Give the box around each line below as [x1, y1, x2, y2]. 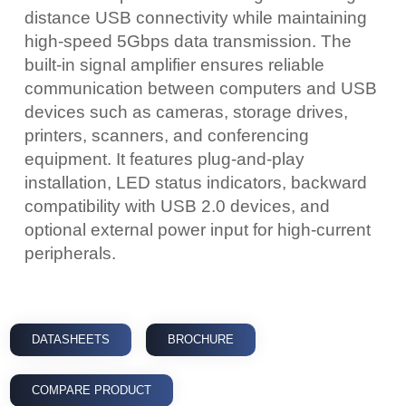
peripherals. [24, 244, 116, 263]
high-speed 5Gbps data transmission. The [24, 32, 352, 51]
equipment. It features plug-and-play [24, 150, 304, 169]
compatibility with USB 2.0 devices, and [24, 197, 330, 216]
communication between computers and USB [24, 79, 377, 98]
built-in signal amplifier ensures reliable [24, 55, 324, 74]
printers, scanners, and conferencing [24, 126, 309, 145]
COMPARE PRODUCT [32, 383, 151, 397]
